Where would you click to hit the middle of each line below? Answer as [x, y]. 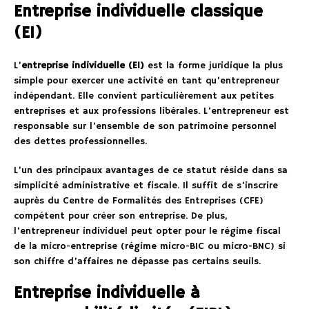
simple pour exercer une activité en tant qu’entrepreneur [147, 81]
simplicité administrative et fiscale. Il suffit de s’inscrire [146, 186]
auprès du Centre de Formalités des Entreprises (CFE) [139, 201]
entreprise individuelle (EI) [83, 66]
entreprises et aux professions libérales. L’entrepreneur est [151, 111]
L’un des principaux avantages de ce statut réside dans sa [151, 171]
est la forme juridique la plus [213, 66]
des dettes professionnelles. [80, 142]
